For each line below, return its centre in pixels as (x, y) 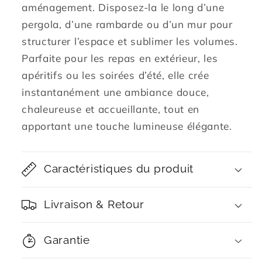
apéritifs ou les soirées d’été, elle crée (116, 75)
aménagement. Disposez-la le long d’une (123, 8)
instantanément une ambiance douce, (116, 92)
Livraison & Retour (94, 204)
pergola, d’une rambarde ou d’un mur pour (127, 25)
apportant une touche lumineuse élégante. (127, 126)
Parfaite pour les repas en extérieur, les (120, 58)
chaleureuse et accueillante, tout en (111, 109)
